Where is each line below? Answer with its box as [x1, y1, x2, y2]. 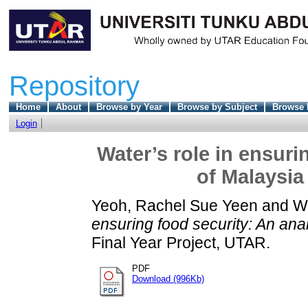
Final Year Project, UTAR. [91, 234, 270, 252]
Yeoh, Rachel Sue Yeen [91, 197, 258, 215]
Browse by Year [96, 101, 162, 112]
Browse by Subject [177, 101, 257, 112]
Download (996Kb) [132, 274, 204, 285]
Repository [8, 70, 140, 101]
